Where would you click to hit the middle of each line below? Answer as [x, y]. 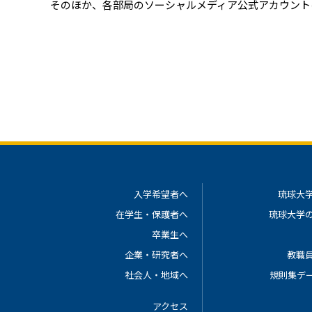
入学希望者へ [161, 194]
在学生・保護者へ [151, 214]
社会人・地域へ [156, 275]
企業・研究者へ [156, 255]
